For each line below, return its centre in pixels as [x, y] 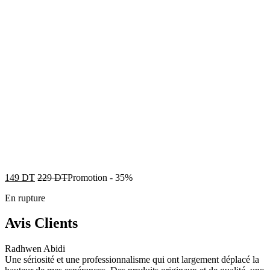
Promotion [87, 177]
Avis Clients [41, 223]
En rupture [25, 198]
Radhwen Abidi [35, 249]
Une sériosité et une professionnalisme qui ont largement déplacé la [132, 260]
